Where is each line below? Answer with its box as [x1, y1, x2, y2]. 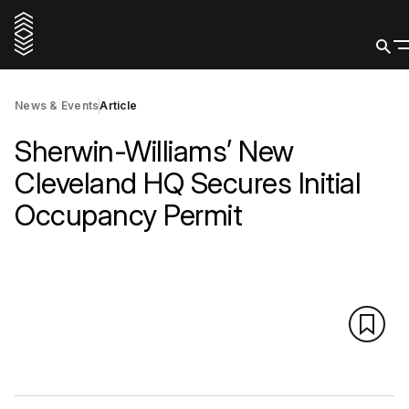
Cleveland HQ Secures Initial [15, 165, 361, 201]
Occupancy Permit [15, 197, 242, 233]
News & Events [15, 99, 100, 112]
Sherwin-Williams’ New [15, 133, 294, 169]
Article [100, 99, 137, 112]
